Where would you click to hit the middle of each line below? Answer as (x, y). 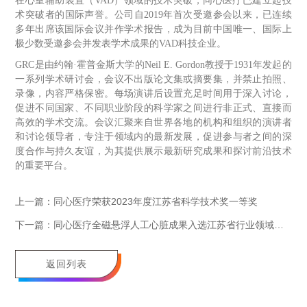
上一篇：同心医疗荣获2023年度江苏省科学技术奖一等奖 (137, 202)
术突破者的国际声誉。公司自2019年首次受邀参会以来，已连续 (153, 15)
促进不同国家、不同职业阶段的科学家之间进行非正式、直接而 (153, 108)
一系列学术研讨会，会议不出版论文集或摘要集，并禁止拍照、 (153, 79)
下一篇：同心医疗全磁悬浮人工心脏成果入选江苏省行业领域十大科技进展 (279, 225)
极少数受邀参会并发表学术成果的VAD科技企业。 (121, 44)
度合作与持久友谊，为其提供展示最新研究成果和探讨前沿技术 (153, 151)
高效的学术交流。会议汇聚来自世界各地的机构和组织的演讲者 (153, 123)
